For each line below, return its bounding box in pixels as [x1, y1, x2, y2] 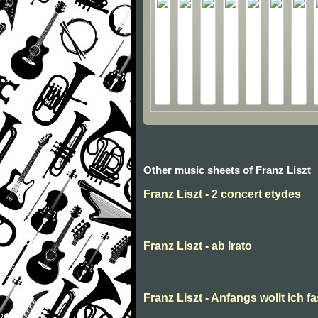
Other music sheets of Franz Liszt [143, 164, 311, 177]
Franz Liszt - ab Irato [143, 240, 252, 253]
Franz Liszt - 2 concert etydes [143, 188, 301, 201]
